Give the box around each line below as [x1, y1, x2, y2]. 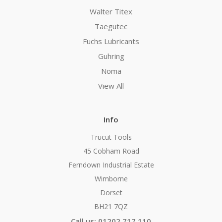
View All [98, 80, 124, 91]
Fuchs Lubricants [83, 36, 139, 46]
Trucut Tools [90, 132, 132, 142]
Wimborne [94, 173, 128, 183]
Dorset [100, 187, 122, 197]
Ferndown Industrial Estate [68, 160, 154, 169]
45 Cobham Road [83, 146, 139, 156]
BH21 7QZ [94, 201, 128, 211]
